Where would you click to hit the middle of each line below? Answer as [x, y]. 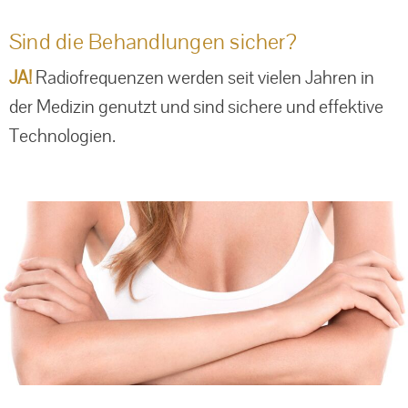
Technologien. [62, 136]
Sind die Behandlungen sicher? [153, 42]
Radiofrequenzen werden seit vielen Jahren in [203, 78]
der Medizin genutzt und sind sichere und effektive [196, 107]
